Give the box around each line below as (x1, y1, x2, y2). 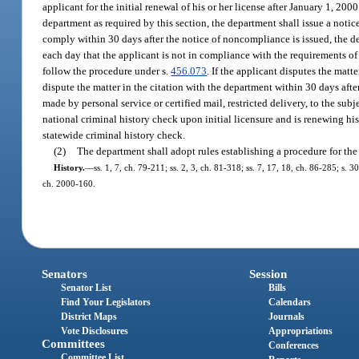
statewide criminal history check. (42, 128, 186, 141)
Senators (42, 268, 88, 281)
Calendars (268, 296, 311, 309)
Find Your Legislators (61, 296, 151, 309)
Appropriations (268, 325, 333, 337)
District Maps (61, 311, 118, 323)
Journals (268, 311, 305, 323)
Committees (42, 337, 106, 351)
